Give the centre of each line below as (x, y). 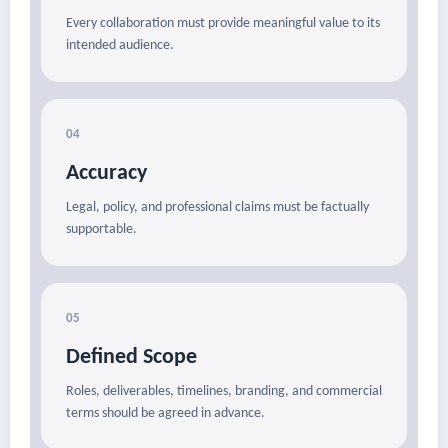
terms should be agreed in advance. (165, 414)
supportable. (101, 230)
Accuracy (106, 174)
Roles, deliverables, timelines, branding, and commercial (224, 392)
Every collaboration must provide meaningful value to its (223, 24)
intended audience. (120, 46)
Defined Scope (131, 358)
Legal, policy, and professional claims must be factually (217, 208)
